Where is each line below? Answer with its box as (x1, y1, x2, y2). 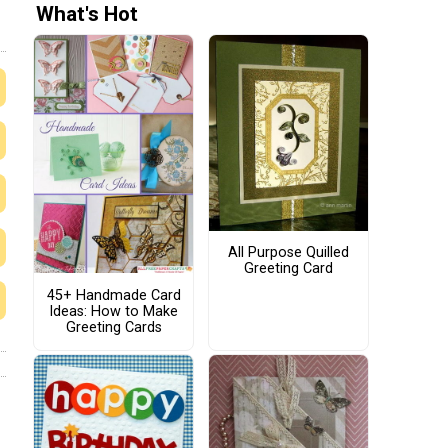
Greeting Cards (65, 318, 162, 336)
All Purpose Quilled (228, 244, 349, 262)
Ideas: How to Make (49, 302, 178, 320)
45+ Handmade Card (46, 286, 181, 304)
